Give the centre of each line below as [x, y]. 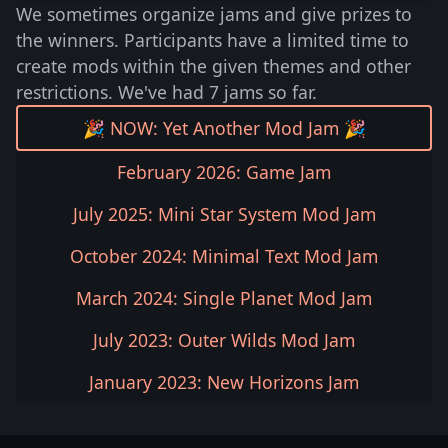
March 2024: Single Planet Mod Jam [224, 297]
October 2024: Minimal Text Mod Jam [224, 255]
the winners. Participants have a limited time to [212, 39]
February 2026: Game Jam [224, 171]
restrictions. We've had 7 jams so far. [166, 91]
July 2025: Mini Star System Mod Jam [224, 213]
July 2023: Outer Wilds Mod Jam [224, 339]
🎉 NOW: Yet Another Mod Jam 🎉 [224, 127]
